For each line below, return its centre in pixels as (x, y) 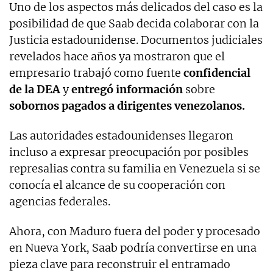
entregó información (127, 89)
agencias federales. (60, 201)
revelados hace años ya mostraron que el (117, 56)
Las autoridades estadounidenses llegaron (121, 135)
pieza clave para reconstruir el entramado (120, 264)
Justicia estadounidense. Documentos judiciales (136, 40)
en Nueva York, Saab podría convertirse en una (133, 247)
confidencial (217, 73)
